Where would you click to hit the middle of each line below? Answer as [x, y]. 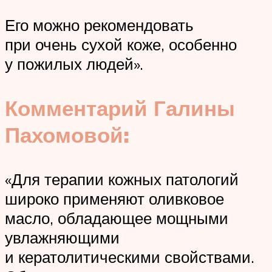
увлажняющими [62, 238]
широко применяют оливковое [114, 199]
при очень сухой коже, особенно [121, 44]
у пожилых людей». [74, 63]
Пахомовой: [67, 135]
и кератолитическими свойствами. [130, 257]
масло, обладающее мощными [117, 218]
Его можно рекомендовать [99, 25]
